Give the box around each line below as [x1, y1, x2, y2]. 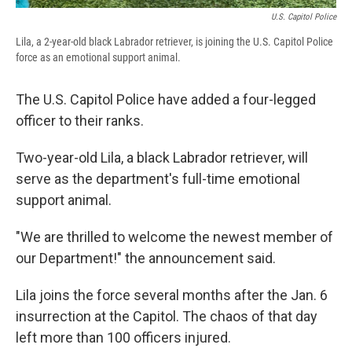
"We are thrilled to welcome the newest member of [16, 229, 333, 246]
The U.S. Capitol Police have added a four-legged [16, 91, 316, 108]
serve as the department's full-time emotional [16, 170, 300, 188]
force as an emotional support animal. [16, 51, 181, 64]
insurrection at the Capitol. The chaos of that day [16, 308, 317, 325]
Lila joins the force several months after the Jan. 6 [16, 287, 328, 304]
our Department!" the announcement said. [16, 250, 276, 267]
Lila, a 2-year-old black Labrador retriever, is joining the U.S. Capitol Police [16, 35, 333, 49]
